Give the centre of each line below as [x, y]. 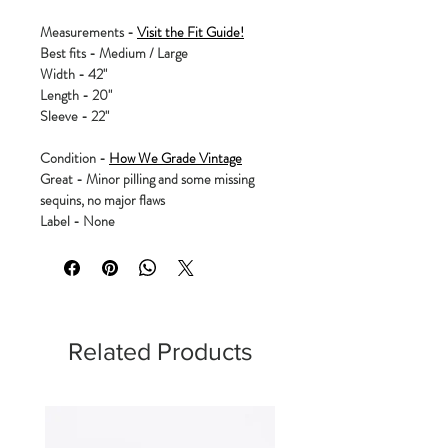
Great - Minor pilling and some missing [147, 178]
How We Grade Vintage [175, 157]
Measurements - [88, 31]
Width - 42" [73, 73]
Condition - [74, 157]
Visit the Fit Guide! [190, 31]
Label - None [77, 220]
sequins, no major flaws [102, 199]
